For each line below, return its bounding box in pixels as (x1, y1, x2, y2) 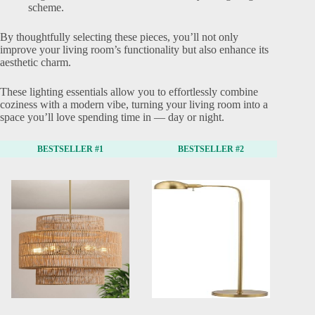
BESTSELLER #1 (37, 144, 103, 154)
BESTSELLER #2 (178, 144, 244, 154)
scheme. (28, 1, 64, 13)
